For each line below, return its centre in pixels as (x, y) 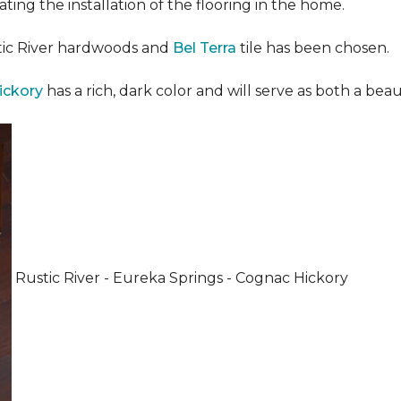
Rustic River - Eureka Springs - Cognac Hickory (180, 277)
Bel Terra (205, 48)
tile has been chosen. (313, 48)
